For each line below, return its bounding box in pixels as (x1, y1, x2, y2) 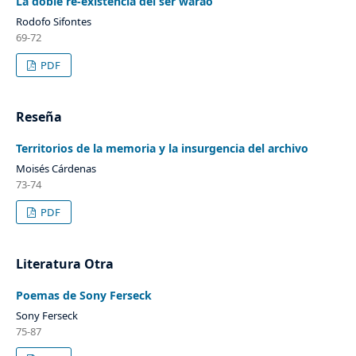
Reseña (15, 107, 62, 126)
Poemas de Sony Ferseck (15, 287, 152, 303)
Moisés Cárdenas (15, 161, 96, 176)
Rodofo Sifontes (15, 14, 91, 29)
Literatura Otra (15, 254, 114, 273)
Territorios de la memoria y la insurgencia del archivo (15, 140, 308, 156)
